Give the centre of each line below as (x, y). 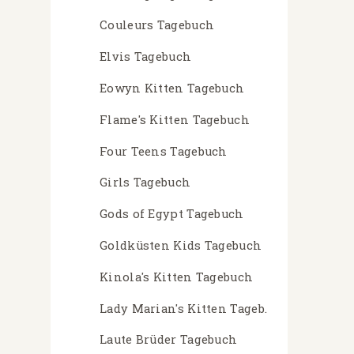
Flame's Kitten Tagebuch (175, 119)
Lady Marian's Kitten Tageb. (184, 308)
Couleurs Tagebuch (157, 25)
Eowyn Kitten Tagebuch (172, 88)
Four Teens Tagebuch (164, 151)
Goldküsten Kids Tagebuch (181, 245)
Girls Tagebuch (145, 183)
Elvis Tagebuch (146, 57)
